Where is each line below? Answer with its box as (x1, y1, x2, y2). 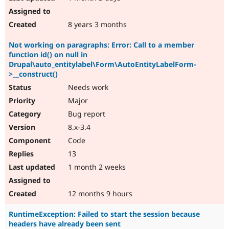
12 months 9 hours (66, 189, 132, 199)
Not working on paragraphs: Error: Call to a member (9, 40, 194, 50)
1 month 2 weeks (66, 162, 126, 172)
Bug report (66, 109, 105, 119)
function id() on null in (9, 50, 87, 60)
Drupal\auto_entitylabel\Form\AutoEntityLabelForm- (9, 59, 196, 70)
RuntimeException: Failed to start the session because (9, 209, 200, 219)
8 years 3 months (66, 19, 127, 30)
